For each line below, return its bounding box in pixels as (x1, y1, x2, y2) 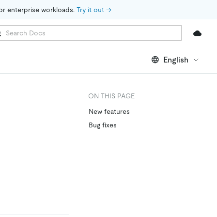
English (163, 55, 188, 64)
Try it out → (77, 6, 111, 14)
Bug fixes (89, 121, 117, 129)
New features (89, 108, 130, 115)
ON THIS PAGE (88, 92, 135, 100)
